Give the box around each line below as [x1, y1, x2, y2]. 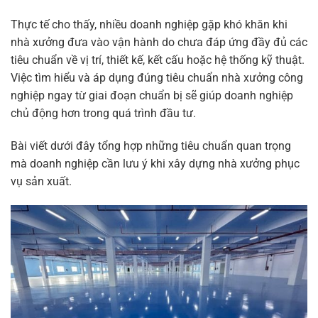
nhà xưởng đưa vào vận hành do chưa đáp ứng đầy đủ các [11, 35, 307, 50]
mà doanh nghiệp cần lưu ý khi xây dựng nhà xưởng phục [11, 156, 300, 170]
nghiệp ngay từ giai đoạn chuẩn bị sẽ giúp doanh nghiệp [11, 89, 293, 103]
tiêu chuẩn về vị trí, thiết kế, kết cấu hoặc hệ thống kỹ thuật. [11, 53, 305, 67]
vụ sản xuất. [11, 174, 72, 188]
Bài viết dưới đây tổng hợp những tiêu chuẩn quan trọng [11, 138, 291, 153]
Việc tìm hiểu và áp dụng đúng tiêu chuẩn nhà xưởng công [11, 71, 303, 85]
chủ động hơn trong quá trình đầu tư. [11, 106, 196, 121]
